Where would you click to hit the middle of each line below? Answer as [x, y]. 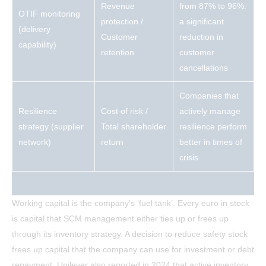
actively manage [210, 111]
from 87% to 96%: [213, 6]
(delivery [34, 29]
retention [118, 53]
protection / [122, 22]
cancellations [204, 68]
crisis [189, 158]
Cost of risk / [124, 111]
